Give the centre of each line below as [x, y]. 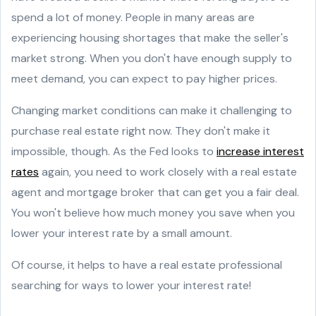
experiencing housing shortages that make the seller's [150, 38]
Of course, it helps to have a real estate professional [147, 265]
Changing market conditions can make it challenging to [152, 110]
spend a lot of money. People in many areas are [133, 17]
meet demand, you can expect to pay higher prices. [144, 79]
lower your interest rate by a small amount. [122, 233]
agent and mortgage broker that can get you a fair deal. [155, 192]
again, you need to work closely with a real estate [168, 172]
